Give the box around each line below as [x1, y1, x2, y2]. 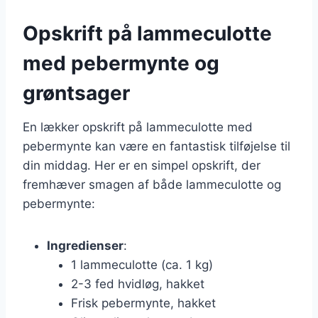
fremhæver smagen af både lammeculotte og [23, 177, 281, 192]
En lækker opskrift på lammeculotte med [23, 119, 253, 134]
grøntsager [23, 80, 130, 105]
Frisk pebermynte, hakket [71, 295, 216, 310]
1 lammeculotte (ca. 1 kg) [71, 257, 213, 272]
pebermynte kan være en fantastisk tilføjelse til [23, 138, 290, 153]
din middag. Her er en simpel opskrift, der [23, 158, 261, 172]
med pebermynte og [23, 50, 219, 75]
